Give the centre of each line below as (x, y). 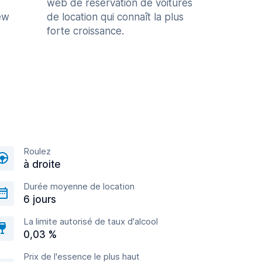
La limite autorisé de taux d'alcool (91, 221)
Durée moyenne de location (79, 186)
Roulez (37, 151)
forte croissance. (85, 31)
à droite (42, 164)
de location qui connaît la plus (115, 17)
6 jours (40, 199)
